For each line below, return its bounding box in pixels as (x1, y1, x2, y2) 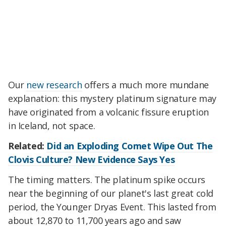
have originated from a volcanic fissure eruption (8, 106, 209, 119)
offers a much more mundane (82, 79, 209, 91)
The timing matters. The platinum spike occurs (8, 173, 206, 186)
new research (26, 79, 82, 91)
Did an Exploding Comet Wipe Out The (46, 140, 213, 152)
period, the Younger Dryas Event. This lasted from (8, 200, 216, 213)
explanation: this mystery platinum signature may (8, 92, 216, 105)
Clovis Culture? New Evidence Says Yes (8, 153, 175, 166)
